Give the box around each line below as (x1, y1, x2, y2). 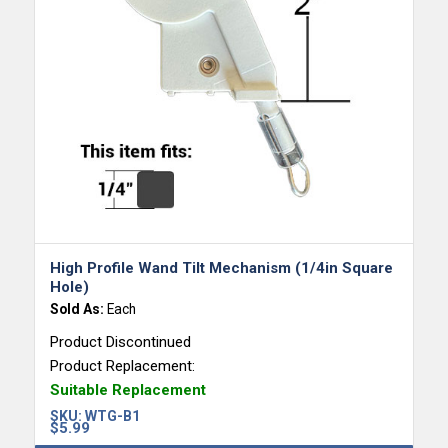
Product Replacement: (49, 357, 195, 376)
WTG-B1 (84, 408, 140, 425)
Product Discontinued (49, 333, 191, 352)
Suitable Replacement (49, 381, 206, 400)
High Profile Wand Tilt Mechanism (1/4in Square (49, 259, 393, 278)
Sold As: (49, 301, 107, 318)
